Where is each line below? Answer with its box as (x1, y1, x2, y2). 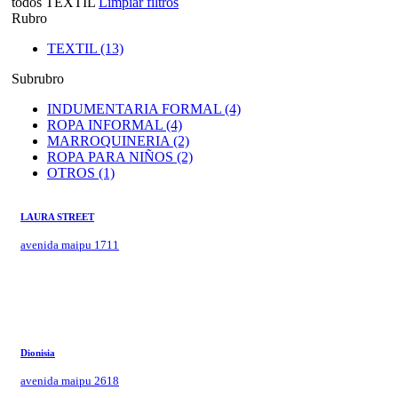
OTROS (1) (47, 164, 115, 180)
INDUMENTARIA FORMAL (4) (47, 100, 241, 116)
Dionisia (20, 346, 55, 358)
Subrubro (12, 70, 64, 86)
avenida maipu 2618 (20, 373, 119, 387)
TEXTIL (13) (47, 40, 123, 56)
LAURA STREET (20, 211, 94, 222)
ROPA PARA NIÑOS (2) (47, 148, 193, 164)
